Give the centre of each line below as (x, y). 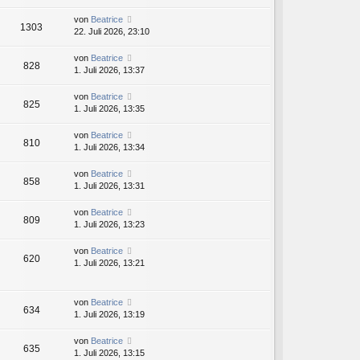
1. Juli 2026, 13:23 (109, 225)
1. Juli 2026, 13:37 (109, 70)
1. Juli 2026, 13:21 (109, 263)
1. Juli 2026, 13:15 (109, 353)
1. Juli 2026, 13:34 (109, 147)
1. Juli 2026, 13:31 (109, 186)
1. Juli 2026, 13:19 (109, 315)
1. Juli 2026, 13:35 (109, 109)
